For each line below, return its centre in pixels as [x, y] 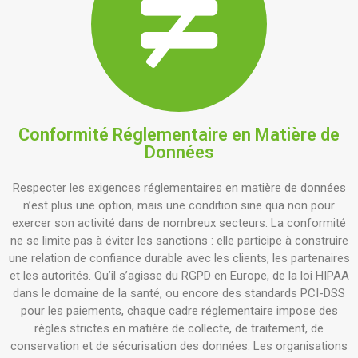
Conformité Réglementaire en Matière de [179, 135]
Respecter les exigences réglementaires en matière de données [179, 188]
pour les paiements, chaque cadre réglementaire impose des [179, 311]
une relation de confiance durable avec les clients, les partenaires [179, 258]
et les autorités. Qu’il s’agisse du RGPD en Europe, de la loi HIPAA [179, 276]
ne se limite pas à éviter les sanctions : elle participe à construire [179, 241]
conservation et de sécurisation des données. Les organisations [179, 346]
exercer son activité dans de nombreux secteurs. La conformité [179, 223]
